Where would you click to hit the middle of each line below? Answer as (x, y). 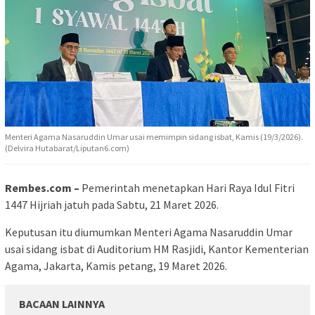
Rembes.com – (42, 188)
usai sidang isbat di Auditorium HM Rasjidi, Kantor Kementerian (157, 249)
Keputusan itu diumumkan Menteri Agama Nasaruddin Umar (149, 232)
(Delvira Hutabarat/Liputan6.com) (67, 148)
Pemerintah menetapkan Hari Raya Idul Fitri (187, 188)
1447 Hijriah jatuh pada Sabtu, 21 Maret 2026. (112, 205)
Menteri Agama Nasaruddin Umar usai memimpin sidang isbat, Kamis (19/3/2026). (154, 137)
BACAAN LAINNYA (62, 304)
